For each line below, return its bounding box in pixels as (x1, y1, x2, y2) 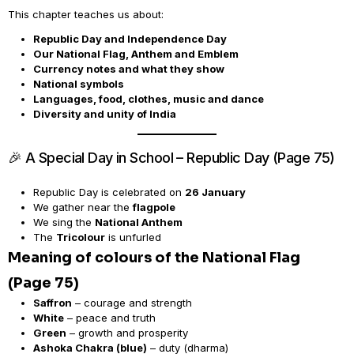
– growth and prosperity (66, 326, 188, 339)
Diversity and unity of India (33, 107, 176, 120)
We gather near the (33, 201, 133, 213)
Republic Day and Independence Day (33, 32, 227, 45)
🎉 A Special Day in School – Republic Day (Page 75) (8, 149, 335, 166)
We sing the (33, 216, 95, 228)
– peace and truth (64, 311, 156, 324)
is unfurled (105, 231, 161, 243)
